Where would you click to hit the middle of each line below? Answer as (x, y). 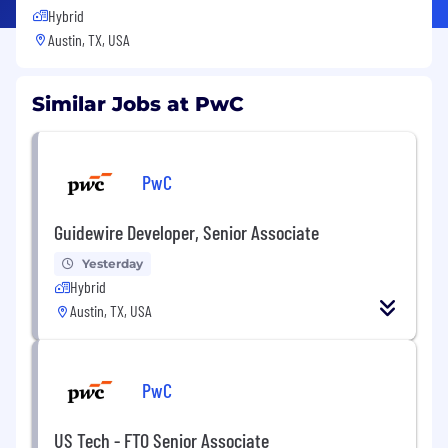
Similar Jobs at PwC (138, 103)
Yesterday (112, 263)
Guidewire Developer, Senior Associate (186, 231)
